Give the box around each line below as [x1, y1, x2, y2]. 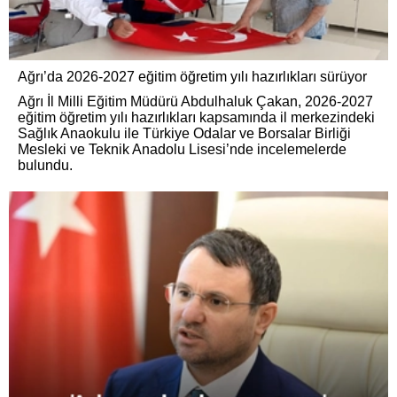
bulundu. [18, 158, 73, 174]
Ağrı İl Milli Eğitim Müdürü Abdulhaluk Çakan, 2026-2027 [18, 94, 373, 110]
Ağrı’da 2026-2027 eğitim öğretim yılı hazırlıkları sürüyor [18, 69, 367, 85]
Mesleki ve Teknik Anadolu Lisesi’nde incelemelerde [18, 142, 346, 158]
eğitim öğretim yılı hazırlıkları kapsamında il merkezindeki [18, 110, 375, 126]
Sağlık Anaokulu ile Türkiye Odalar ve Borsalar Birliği [18, 126, 351, 142]
